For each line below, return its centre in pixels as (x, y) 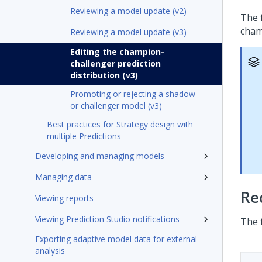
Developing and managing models (100, 156)
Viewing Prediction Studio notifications (107, 219)
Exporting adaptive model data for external (116, 239)
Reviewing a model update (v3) (128, 32)
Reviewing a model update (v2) (128, 11)
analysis (50, 251)
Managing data (63, 177)
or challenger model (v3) (116, 106)
